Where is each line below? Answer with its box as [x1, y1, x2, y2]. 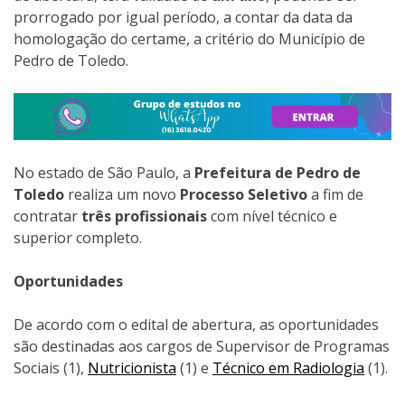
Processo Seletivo [180, 184, 307, 204]
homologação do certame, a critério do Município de [14, 29, 365, 50]
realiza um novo [64, 184, 180, 204]
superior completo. [14, 227, 142, 248]
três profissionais [81, 205, 207, 226]
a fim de [307, 184, 363, 204]
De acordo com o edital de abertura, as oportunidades [14, 314, 379, 334]
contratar [14, 205, 81, 226]
